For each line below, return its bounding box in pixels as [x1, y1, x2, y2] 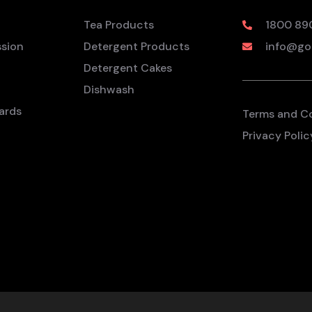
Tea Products [84, 17, 154, 32]
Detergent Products [84, 39, 189, 54]
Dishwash [84, 82, 134, 97]
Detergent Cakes [84, 61, 172, 75]
